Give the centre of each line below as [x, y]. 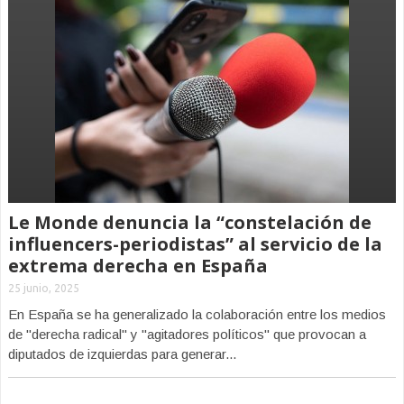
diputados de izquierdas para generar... [122, 354]
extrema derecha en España [138, 266]
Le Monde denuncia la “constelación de [190, 222]
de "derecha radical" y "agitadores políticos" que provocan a [187, 334]
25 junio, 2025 [44, 288]
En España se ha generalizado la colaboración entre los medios [197, 314]
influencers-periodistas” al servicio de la [195, 244]
